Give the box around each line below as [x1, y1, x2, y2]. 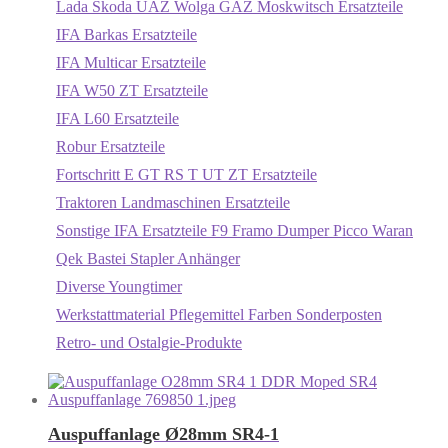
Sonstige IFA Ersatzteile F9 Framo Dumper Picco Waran [56, 222, 413, 239]
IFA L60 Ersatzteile [56, 110, 179, 127]
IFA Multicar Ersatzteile [56, 54, 206, 71]
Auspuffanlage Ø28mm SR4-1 [48, 423, 279, 444]
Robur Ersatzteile [56, 138, 165, 155]
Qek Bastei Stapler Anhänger [56, 250, 240, 267]
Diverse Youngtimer [56, 278, 182, 295]
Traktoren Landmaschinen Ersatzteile [56, 194, 290, 211]
